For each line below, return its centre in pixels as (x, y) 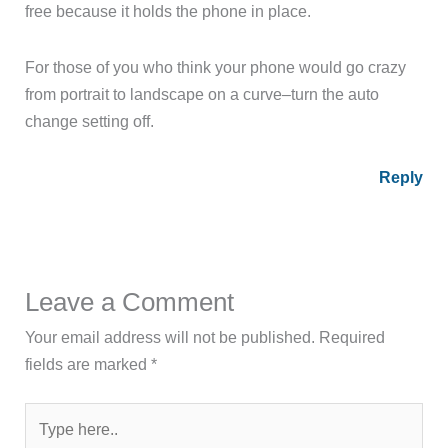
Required (352, 336)
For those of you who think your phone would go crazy (216, 67)
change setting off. (90, 121)
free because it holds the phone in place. (168, 11)
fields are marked (88, 363)
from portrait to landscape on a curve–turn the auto (202, 94)
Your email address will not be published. (170, 336)
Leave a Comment (130, 301)
